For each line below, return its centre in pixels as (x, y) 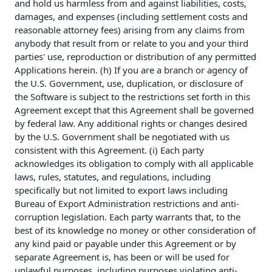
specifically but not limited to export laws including (121, 190)
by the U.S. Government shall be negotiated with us (122, 137)
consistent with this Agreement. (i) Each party (109, 150)
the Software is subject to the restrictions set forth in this (132, 97)
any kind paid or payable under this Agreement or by (125, 244)
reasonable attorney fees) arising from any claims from (130, 30)
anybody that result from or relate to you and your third (131, 43)
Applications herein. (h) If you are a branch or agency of (131, 70)
